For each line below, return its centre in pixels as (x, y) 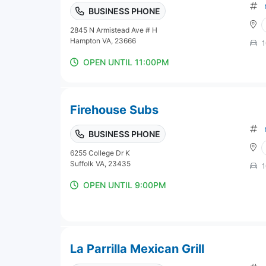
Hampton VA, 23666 (103, 40)
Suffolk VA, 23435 (100, 163)
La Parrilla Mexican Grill (137, 248)
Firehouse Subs (114, 110)
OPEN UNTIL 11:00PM (126, 62)
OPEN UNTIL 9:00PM (125, 185)
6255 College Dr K (100, 153)
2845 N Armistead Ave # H (114, 30)
